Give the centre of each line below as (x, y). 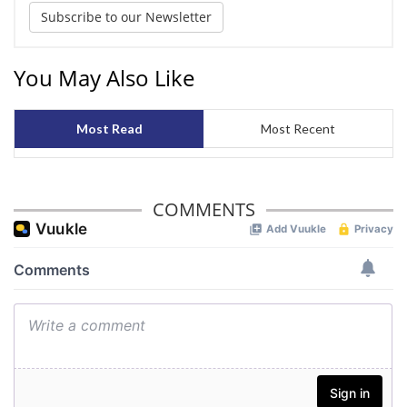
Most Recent (298, 129)
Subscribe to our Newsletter (126, 17)
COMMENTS (203, 210)
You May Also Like (104, 78)
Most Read (109, 129)
